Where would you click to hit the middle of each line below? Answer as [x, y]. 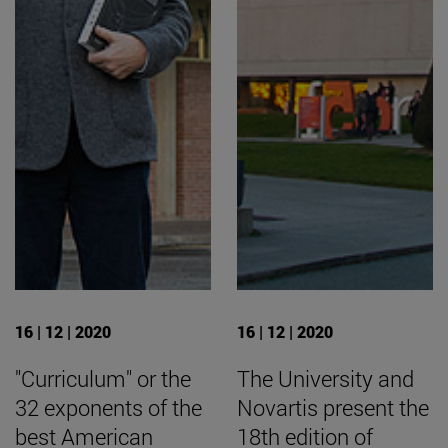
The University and [325, 379]
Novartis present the [333, 408]
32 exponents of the [108, 408]
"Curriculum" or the [103, 379]
